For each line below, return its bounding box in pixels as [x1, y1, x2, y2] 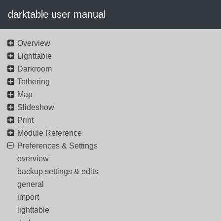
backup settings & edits [17, 167, 98, 176]
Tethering [17, 77, 50, 86]
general [17, 180, 44, 188]
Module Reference [17, 129, 82, 137]
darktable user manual [8, 9, 106, 20]
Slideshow [17, 103, 54, 111]
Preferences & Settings [17, 142, 98, 150]
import [17, 193, 39, 201]
